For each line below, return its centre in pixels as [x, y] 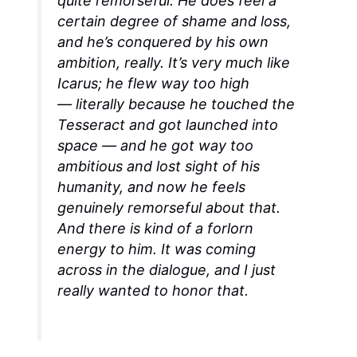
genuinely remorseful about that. [169, 208]
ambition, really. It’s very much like [174, 63]
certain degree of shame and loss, [175, 22]
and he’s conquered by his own [163, 42]
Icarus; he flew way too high [154, 84]
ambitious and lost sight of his [159, 167]
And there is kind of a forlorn [156, 229]
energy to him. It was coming [157, 249]
